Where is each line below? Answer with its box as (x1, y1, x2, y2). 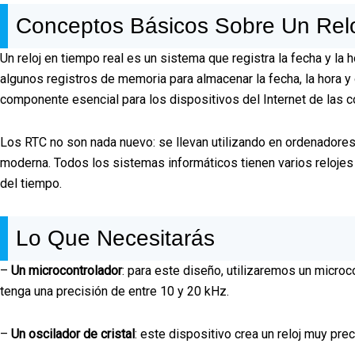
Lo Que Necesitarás (16, 225, 215, 250)
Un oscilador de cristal (11, 326, 135, 342)
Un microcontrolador (11, 262, 122, 278)
